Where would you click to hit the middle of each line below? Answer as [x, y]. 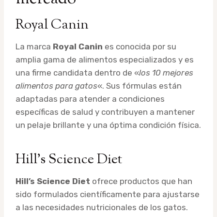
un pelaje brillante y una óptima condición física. [108, 125]
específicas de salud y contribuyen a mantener [105, 112]
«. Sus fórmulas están [139, 85]
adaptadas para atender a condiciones [90, 99]
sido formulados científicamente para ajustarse [108, 194]
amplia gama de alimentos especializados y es [105, 59]
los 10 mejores [166, 72]
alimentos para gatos [56, 85]
